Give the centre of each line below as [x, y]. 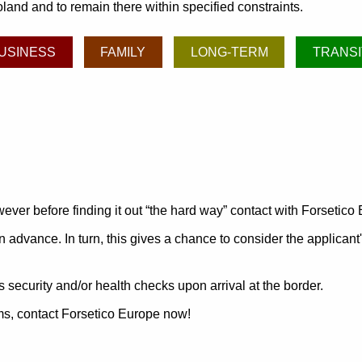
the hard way [186, 211]
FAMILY [123, 53]
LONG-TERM [229, 53]
